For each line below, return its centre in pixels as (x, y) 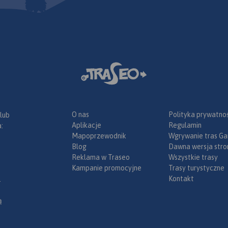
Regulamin (185, 125)
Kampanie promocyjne (107, 168)
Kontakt (181, 178)
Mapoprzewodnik (99, 136)
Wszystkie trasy (193, 157)
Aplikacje (87, 125)
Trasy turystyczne (196, 168)
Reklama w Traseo (101, 157)
